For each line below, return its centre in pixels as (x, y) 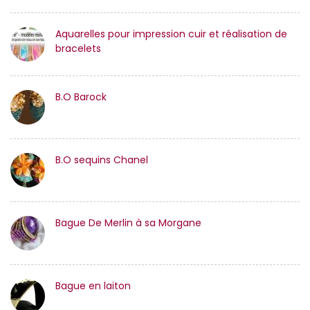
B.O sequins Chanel (102, 160)
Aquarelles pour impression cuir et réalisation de (171, 34)
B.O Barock (81, 97)
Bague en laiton (93, 286)
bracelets (78, 48)
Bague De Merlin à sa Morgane (128, 223)
